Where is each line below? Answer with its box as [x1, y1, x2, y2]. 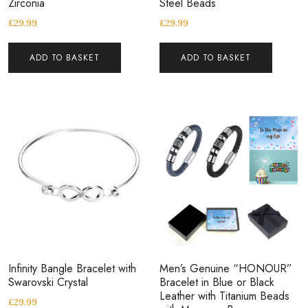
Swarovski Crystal [8, 274, 88, 290]
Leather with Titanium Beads [159, 287, 290, 304]
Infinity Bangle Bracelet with [8, 260, 136, 276]
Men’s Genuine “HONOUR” [159, 260, 293, 276]
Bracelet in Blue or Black [159, 274, 275, 290]
